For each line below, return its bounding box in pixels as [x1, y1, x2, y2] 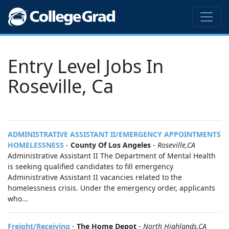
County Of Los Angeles [71, 140, 151, 150]
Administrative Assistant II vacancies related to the [8, 172, 182, 182]
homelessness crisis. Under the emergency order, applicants [8, 183, 215, 193]
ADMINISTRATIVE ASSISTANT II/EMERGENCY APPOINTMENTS [8, 129, 221, 139]
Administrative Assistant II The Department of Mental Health [8, 151, 216, 161]
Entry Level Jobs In [8, 54, 164, 79]
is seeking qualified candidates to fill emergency [8, 162, 173, 171]
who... [8, 194, 28, 203]
